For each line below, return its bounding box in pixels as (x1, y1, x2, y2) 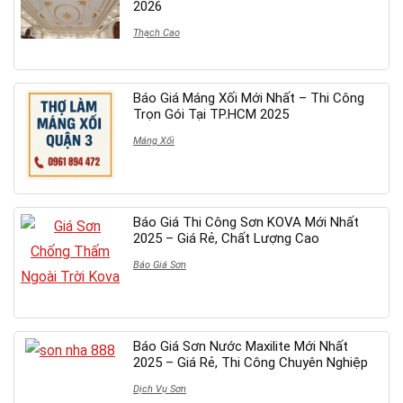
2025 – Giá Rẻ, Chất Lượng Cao (133, 229, 319, 246)
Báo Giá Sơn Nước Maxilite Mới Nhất (133, 337, 348, 354)
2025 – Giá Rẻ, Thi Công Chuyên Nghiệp (133, 354, 368, 371)
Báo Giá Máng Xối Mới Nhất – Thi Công (133, 89, 364, 106)
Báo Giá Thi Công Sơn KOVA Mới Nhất (133, 213, 359, 230)
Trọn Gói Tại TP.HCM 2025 (133, 105, 289, 122)
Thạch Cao (133, 26, 180, 39)
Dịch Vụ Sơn (133, 382, 186, 395)
